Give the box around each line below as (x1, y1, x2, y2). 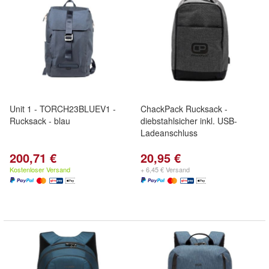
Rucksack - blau (10, 115, 70, 127)
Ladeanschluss (141, 127, 198, 139)
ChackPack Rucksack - (141, 103, 228, 115)
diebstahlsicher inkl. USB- (141, 115, 237, 127)
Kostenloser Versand (10, 165, 70, 174)
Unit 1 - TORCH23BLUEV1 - (10, 103, 116, 115)
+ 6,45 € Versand (141, 165, 190, 174)
